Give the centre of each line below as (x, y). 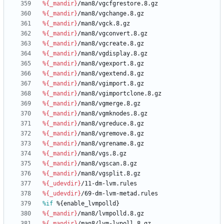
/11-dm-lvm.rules (109, 184)
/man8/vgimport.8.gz (111, 84)
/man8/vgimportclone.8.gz (119, 94)
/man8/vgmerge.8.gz (109, 104)
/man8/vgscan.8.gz (107, 164)
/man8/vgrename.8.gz (111, 144)
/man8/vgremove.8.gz (111, 134)
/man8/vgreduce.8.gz (111, 124)
